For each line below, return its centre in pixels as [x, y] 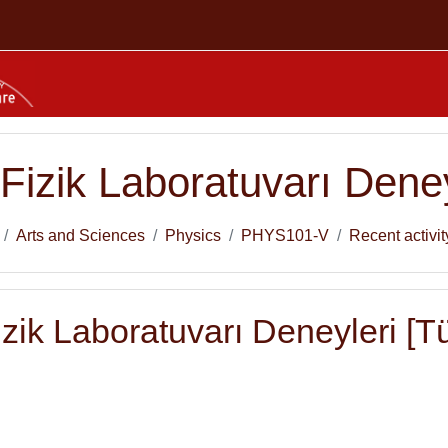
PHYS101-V [285, 235]
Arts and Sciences [80, 235]
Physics [193, 235]
